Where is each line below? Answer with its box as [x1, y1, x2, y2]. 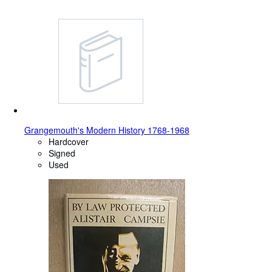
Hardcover [49, 135, 89, 148]
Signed [49, 147, 75, 160]
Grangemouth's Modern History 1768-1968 [24, 124, 189, 137]
